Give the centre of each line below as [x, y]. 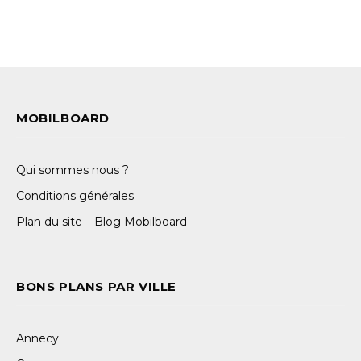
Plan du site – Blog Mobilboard [102, 221]
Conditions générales [75, 195]
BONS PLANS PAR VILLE [96, 286]
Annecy [37, 338]
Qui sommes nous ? [73, 170]
